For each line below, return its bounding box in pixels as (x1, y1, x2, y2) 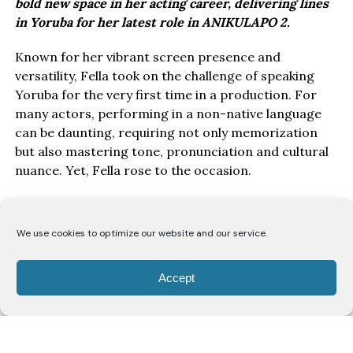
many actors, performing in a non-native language (14, 105, 321, 121)
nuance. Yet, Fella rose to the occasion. (14, 162, 251, 178)
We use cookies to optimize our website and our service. (17, 227, 267, 240)
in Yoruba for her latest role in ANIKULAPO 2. (14, 13, 290, 30)
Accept (158, 270, 195, 284)
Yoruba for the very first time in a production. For (14, 86, 317, 102)
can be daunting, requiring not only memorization (14, 124, 318, 140)
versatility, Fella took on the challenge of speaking (14, 67, 314, 84)
